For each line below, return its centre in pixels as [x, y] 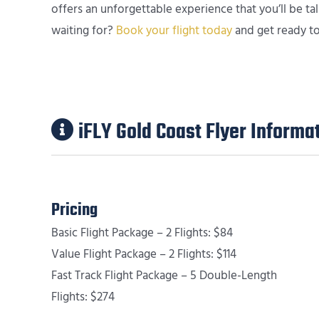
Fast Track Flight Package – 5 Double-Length [164, 275]
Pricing [74, 210]
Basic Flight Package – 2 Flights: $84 [142, 232]
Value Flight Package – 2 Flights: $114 [144, 254]
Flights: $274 [83, 297]
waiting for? [84, 31]
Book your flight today [174, 31]
